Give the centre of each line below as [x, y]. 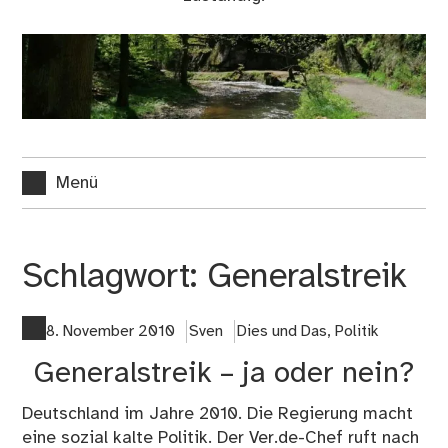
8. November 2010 [111, 332]
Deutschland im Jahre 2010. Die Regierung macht [218, 414]
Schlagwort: [115, 277]
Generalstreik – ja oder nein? [224, 374]
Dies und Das [281, 332]
